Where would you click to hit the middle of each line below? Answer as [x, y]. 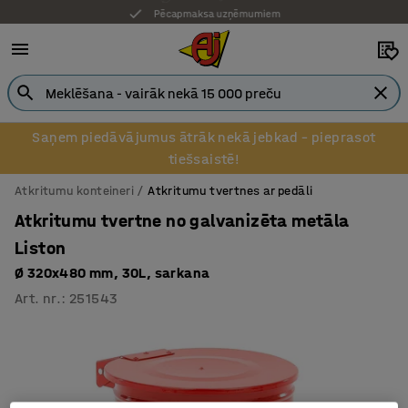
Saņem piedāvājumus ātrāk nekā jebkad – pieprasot [204, 137]
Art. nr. [38, 298]
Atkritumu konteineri [75, 191]
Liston [41, 248]
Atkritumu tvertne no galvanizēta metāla [182, 221]
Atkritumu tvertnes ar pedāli [230, 191]
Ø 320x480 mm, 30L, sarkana [112, 273]
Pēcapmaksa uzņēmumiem [218, 12]
